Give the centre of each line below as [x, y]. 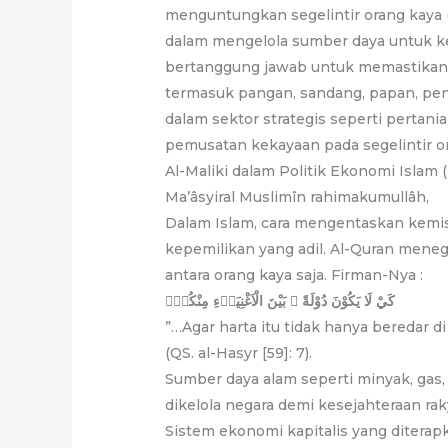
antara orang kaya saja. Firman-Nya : [294, 274]
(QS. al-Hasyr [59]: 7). [239, 352]
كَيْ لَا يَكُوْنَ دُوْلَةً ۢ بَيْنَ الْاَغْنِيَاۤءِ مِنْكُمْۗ [280, 300]
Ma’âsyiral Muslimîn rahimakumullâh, [297, 196]
